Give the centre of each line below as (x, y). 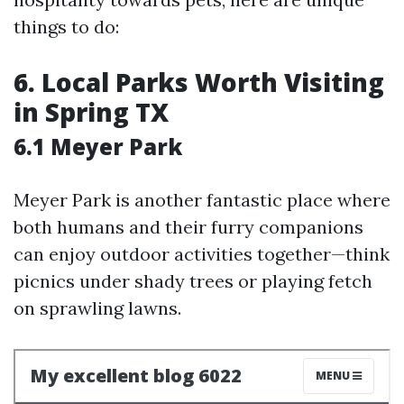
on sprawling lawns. (97, 308)
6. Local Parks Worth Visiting (199, 82)
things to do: (66, 27)
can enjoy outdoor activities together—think (202, 254)
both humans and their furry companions (188, 227)
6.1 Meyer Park (98, 147)
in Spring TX (91, 112)
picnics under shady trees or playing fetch (193, 281)
